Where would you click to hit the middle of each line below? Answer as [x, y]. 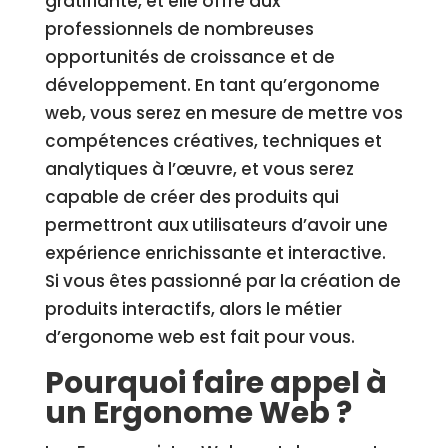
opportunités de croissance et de [189, 57]
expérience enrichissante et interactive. [215, 253]
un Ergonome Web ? [198, 413]
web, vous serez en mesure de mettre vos [223, 113]
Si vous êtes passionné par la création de [222, 281]
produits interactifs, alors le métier [193, 309]
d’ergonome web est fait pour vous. [199, 337]
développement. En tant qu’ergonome [212, 85]
